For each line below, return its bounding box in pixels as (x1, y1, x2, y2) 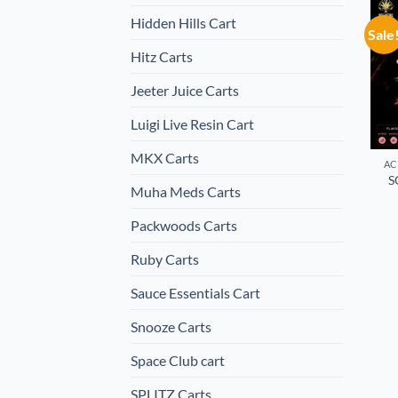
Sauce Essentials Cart (131, 284, 260, 302)
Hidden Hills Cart (131, 14, 236, 32)
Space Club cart (131, 352, 225, 370)
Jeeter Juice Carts (131, 82, 239, 99)
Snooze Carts (131, 318, 211, 336)
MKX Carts (131, 149, 199, 167)
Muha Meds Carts (131, 183, 241, 201)
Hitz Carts (131, 48, 193, 66)
